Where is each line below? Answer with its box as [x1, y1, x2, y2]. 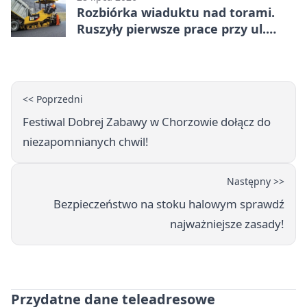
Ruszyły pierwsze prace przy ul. [77, 20, 266, 37]
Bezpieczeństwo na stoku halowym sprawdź [53, 195, 284, 212]
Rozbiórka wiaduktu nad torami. [77, 3, 275, 21]
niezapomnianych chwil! [23, 133, 149, 149]
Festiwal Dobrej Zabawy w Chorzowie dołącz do [23, 113, 271, 130]
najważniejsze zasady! [170, 215, 284, 232]
